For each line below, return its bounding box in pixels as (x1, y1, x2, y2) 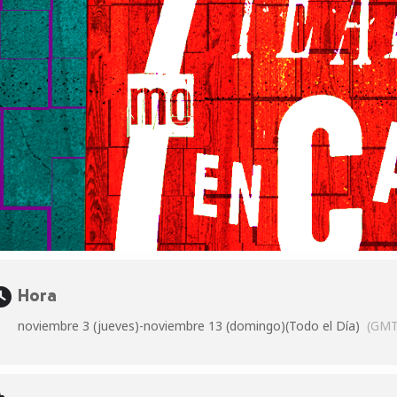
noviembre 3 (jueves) (18, 317, 139, 334)
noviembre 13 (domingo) (144, 317, 285, 334)
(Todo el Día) (285, 317, 360, 334)
